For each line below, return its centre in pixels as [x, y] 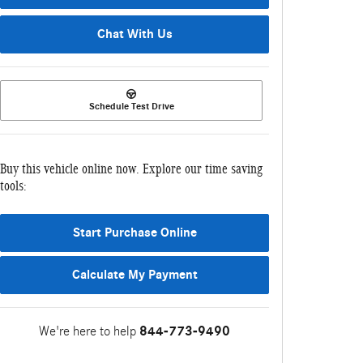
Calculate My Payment [135, 274]
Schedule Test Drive [131, 107]
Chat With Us [135, 34]
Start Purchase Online [135, 233]
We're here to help [88, 331]
